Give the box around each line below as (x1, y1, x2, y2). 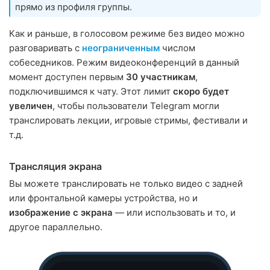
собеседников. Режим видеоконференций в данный (9, 57, 239, 69)
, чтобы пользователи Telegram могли (52, 100, 219, 112)
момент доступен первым (9, 71, 126, 83)
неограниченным (82, 42, 160, 54)
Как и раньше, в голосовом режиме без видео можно (9, 28, 245, 40)
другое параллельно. (9, 221, 102, 233)
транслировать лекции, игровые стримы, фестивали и (9, 115, 248, 127)
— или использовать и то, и (113, 207, 236, 219)
